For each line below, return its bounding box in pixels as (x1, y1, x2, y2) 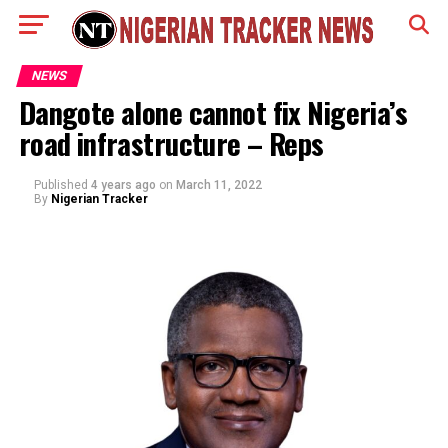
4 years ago (90, 178, 156, 192)
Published (33, 178, 88, 192)
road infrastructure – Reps (18, 122, 331, 164)
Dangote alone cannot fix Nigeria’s (18, 91, 408, 133)
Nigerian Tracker (50, 192, 148, 206)
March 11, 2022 (175, 178, 262, 192)
